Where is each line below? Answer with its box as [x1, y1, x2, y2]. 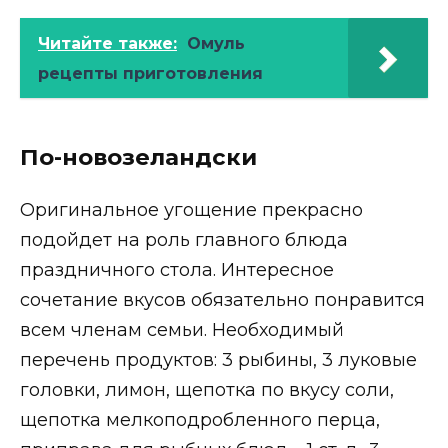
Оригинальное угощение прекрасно [20, 198, 363, 221]
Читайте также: [38, 34, 177, 54]
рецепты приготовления [38, 64, 263, 84]
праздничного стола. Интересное [20, 258, 334, 281]
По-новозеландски [20, 143, 257, 172]
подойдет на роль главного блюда [20, 228, 348, 251]
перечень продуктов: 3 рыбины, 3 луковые [20, 348, 417, 371]
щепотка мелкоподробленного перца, [20, 408, 380, 431]
